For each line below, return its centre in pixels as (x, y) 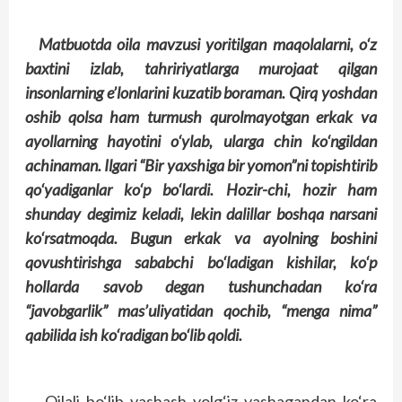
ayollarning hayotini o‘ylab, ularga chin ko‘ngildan (201, 141)
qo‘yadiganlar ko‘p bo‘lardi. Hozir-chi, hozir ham (201, 189)
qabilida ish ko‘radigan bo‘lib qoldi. (134, 335)
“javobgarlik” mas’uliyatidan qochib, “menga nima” (201, 310)
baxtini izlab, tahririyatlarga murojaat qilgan (201, 68)
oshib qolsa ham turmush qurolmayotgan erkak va (201, 117)
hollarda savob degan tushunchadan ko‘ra (201, 286)
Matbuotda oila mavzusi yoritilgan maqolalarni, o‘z (208, 44)
